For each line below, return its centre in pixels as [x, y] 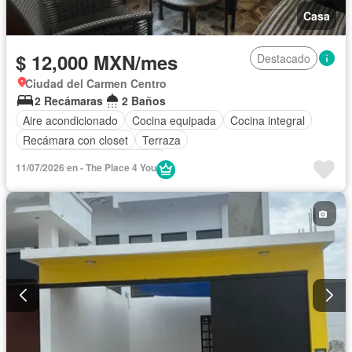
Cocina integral [268, 120]
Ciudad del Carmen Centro [96, 84]
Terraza [161, 139]
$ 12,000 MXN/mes [97, 62]
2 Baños [144, 101]
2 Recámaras [69, 101]
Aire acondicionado [70, 120]
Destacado [284, 59]
